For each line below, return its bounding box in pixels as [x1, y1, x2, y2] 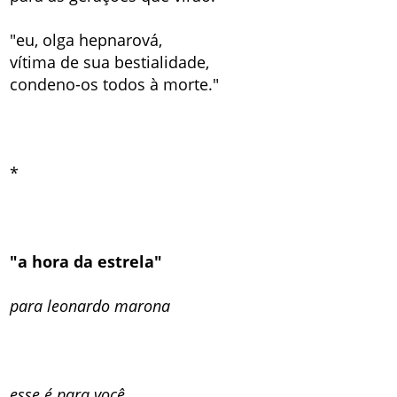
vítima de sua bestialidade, [10, 51, 210, 73]
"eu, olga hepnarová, [10, 28, 163, 51]
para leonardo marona [10, 294, 171, 316]
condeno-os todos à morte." [10, 73, 220, 95]
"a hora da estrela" [10, 250, 163, 272]
